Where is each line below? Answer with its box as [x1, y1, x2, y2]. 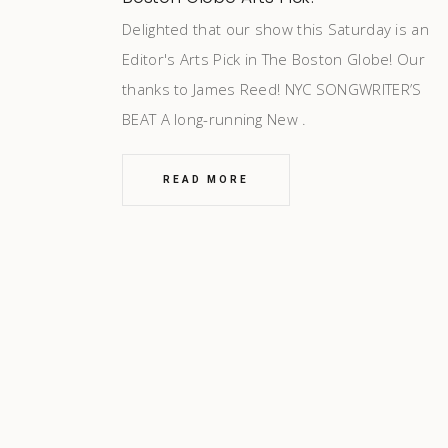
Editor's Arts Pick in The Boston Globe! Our [122, 49, 425, 70]
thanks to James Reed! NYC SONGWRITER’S [122, 79, 422, 100]
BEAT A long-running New [122, 109, 303, 130]
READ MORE [163, 174, 249, 186]
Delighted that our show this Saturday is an [122, 19, 429, 40]
